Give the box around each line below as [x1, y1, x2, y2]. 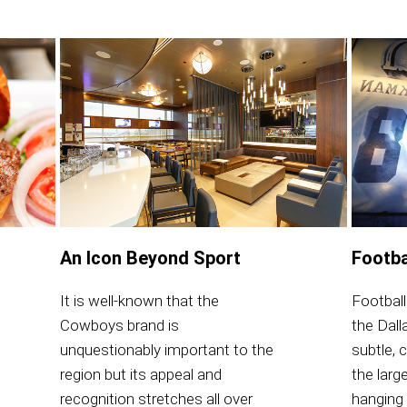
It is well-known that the [59, 292, 219, 311]
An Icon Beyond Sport [59, 247, 241, 270]
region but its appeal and [59, 365, 222, 384]
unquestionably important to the [59, 341, 273, 360]
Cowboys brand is [59, 316, 179, 335]
